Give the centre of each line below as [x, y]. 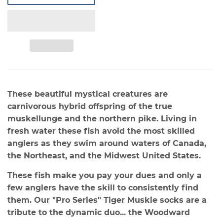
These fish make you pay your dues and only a [105, 175]
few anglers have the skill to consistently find [103, 187]
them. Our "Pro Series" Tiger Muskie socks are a [107, 200]
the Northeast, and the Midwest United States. [107, 155]
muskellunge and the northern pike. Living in [102, 118]
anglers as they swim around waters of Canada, [107, 143]
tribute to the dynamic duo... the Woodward [99, 212]
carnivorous [33, 106]
